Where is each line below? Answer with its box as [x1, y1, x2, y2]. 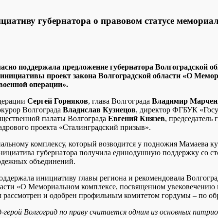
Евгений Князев [108, 114, 165, 123]
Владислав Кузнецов [63, 105, 136, 114]
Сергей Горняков [25, 96, 88, 105]
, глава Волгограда [88, 96, 152, 105]
